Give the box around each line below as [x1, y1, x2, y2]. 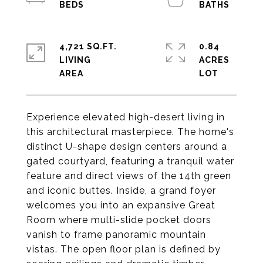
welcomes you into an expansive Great [26, 200, 215, 211]
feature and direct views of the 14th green [26, 170, 231, 181]
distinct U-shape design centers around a [26, 141, 227, 152]
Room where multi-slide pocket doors [26, 214, 211, 225]
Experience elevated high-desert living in [26, 112, 225, 123]
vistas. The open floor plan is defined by [26, 244, 221, 255]
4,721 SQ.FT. [59, 42, 117, 51]
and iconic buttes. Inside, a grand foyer [26, 185, 216, 196]
